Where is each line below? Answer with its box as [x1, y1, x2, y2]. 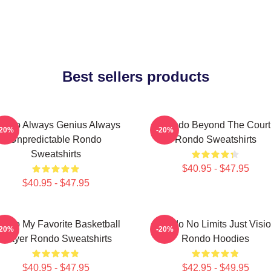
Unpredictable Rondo [10, 134, 102, 145]
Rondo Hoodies [181, 233, 249, 244]
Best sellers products [62, 68, 209, 85]
